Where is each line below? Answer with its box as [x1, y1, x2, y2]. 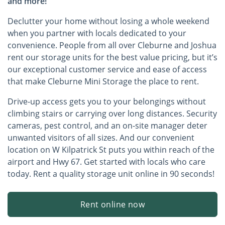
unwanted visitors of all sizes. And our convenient [8, 132, 194, 143]
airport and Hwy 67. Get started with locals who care [8, 156, 205, 167]
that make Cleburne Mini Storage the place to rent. [8, 75, 199, 87]
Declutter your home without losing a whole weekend [8, 15, 209, 27]
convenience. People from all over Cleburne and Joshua [8, 39, 216, 51]
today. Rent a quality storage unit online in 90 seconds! [8, 168, 214, 179]
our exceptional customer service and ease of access [8, 63, 207, 75]
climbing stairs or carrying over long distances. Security [8, 107, 217, 119]
